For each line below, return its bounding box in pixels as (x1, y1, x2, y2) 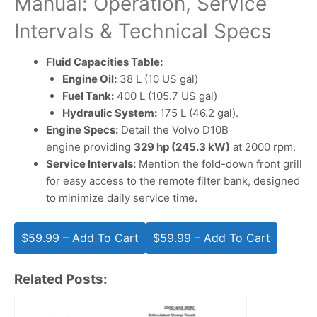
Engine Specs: (46, 122, 118, 137)
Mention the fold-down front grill (136, 156, 302, 171)
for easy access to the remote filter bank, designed (46, 173, 300, 188)
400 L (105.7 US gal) (113, 88, 217, 103)
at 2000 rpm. (230, 139, 296, 154)
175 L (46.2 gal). (156, 105, 238, 120)
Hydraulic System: (62, 105, 157, 120)
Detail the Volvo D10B (118, 122, 229, 137)
